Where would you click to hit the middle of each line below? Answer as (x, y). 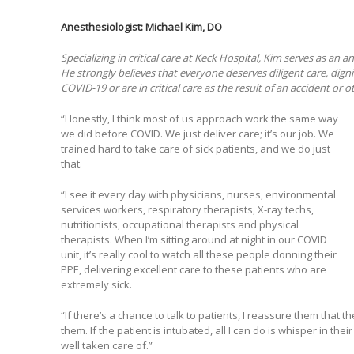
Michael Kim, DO (183, 27)
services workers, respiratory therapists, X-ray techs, (187, 210)
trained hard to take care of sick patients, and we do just (195, 149)
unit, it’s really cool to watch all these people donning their (198, 255)
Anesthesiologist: (103, 27)
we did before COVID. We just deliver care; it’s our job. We (197, 134)
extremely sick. (96, 285)
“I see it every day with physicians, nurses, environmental (198, 195)
